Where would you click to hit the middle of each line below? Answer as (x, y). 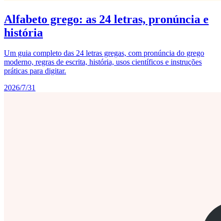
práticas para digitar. (35, 71)
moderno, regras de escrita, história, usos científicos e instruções (103, 62)
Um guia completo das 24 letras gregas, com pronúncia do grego (104, 53)
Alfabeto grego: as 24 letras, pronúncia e (106, 19)
